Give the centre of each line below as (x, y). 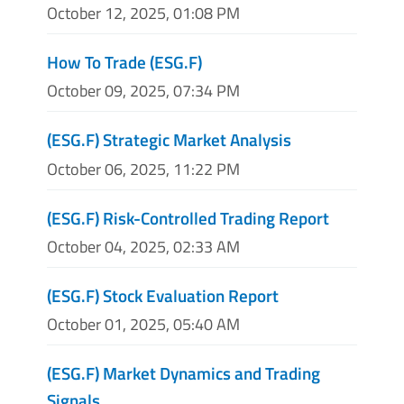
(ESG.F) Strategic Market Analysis (169, 140)
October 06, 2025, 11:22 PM (143, 169)
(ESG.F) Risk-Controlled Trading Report (188, 217)
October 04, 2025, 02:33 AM (143, 246)
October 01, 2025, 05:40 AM (143, 324)
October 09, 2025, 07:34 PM (143, 91)
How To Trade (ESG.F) (124, 62)
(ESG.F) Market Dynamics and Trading (184, 372)
